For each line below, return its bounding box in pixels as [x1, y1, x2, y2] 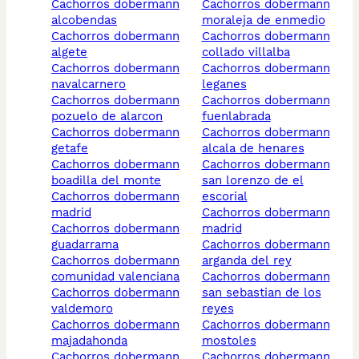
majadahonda [51, 333, 127, 349]
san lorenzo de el [201, 173, 304, 188]
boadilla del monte [51, 173, 161, 188]
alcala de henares [201, 141, 305, 156]
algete [51, 45, 87, 60]
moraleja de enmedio [201, 13, 325, 28]
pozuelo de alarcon [51, 109, 163, 124]
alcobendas [51, 13, 117, 28]
